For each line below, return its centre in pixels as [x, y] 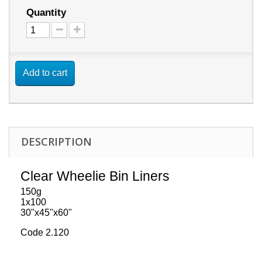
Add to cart [45, 73]
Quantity [46, 12]
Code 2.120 [45, 232]
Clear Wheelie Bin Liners [97, 176]
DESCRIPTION [56, 141]
